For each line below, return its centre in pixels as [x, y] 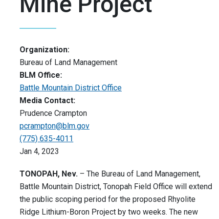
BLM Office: [41, 75]
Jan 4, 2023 [39, 152]
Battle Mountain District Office [71, 88]
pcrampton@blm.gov [55, 126]
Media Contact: [47, 101]
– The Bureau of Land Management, [139, 174]
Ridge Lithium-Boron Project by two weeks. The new [109, 212]
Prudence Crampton [53, 113]
